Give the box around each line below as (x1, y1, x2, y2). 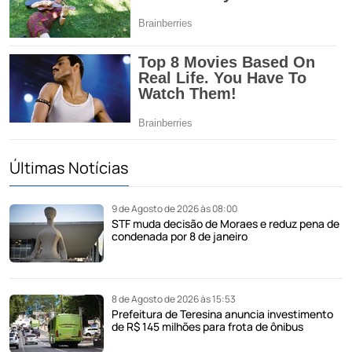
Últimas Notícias (9, 157, 129, 179)
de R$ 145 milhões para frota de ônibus (112, 319, 303, 335)
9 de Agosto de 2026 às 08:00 (112, 202, 237, 216)
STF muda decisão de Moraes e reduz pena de (112, 216, 339, 232)
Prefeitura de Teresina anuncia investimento (112, 306, 333, 322)
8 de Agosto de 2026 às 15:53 (112, 292, 236, 306)
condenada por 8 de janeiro (112, 229, 247, 244)
